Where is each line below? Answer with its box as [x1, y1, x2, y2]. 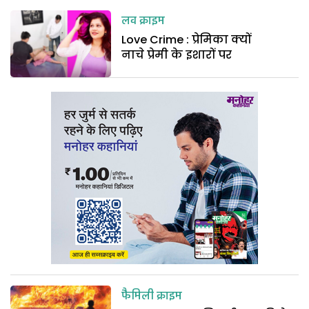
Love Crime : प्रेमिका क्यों [121, 31, 252, 48]
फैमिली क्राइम [121, 287, 183, 307]
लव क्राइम [121, 11, 166, 31]
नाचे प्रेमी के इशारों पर [121, 46, 232, 63]
